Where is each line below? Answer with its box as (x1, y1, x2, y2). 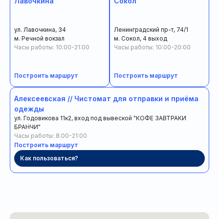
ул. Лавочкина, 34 (14, 25, 66, 33)
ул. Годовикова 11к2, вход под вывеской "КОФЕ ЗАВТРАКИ (14, 114, 186, 122)
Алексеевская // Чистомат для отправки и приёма (14, 94, 198, 103)
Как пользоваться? (20, 154, 78, 162)
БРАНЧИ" (14, 123, 41, 131)
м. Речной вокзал (14, 34, 65, 42)
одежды (14, 105, 44, 113)
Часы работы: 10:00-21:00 (14, 43, 89, 51)
